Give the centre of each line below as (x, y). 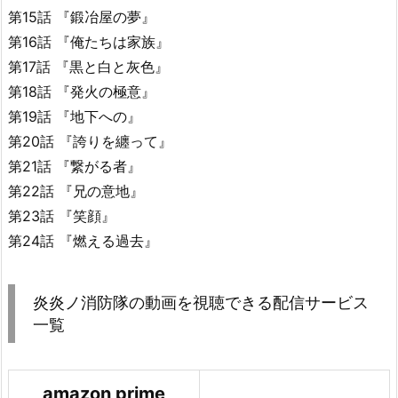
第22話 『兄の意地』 (76, 191)
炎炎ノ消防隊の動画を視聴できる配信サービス (201, 303)
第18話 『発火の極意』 (82, 92)
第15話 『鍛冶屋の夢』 (82, 17)
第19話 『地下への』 (75, 117)
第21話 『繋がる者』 (75, 167)
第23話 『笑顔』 (62, 216)
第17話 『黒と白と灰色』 (88, 67)
